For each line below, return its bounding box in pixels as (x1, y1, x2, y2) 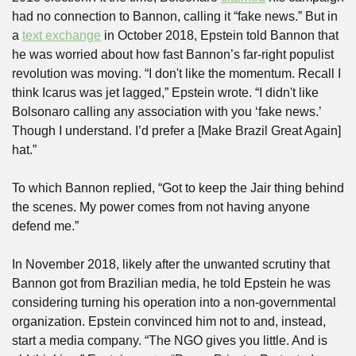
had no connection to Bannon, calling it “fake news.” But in (12, 10, 338, 23)
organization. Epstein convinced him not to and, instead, (12, 315, 326, 328)
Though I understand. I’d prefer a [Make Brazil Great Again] (12, 124, 341, 137)
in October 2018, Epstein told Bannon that (101, 29, 339, 42)
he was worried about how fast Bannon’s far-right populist (12, 48, 334, 61)
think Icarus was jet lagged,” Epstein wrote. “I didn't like (12, 86, 319, 99)
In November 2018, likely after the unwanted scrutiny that (12, 257, 330, 271)
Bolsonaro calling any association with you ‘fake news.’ (12, 105, 321, 118)
